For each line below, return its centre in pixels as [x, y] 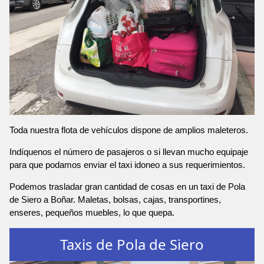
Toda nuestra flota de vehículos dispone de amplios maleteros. [129, 130]
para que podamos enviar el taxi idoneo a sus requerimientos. [127, 164]
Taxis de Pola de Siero [132, 244]
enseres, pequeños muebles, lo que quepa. [92, 212]
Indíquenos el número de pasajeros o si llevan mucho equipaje [129, 151]
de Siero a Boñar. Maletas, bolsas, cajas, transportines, [115, 199]
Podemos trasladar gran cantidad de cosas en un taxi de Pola [127, 186]
